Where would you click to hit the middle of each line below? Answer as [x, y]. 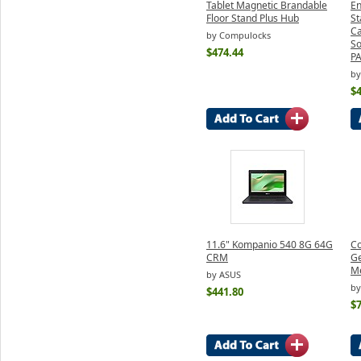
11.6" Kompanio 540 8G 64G [270, 244]
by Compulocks [239, 35]
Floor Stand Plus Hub [253, 18]
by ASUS [224, 275]
